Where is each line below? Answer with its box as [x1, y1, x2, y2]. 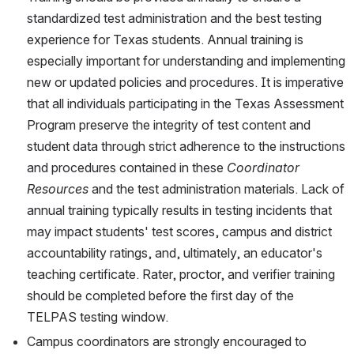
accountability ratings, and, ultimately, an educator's [27, 245, 322, 262]
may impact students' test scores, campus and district [27, 224, 332, 240]
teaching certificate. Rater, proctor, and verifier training [27, 266, 335, 283]
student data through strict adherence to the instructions [27, 138, 345, 155]
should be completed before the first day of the [27, 288, 294, 304]
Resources [27, 181, 88, 198]
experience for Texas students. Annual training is [27, 32, 303, 48]
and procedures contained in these [27, 160, 227, 176]
